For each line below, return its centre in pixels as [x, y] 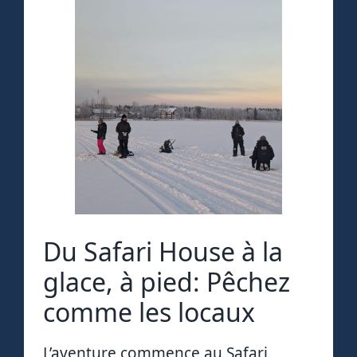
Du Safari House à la [163, 251]
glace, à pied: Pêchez [167, 281]
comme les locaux [149, 312]
